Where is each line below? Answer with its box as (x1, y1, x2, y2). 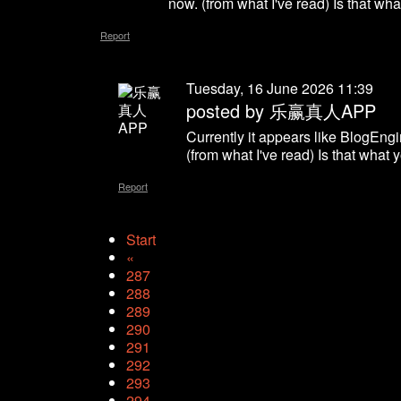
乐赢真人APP (269, 98, 376, 124)
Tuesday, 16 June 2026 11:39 (186, 78, 373, 99)
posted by (186, 98, 269, 124)
